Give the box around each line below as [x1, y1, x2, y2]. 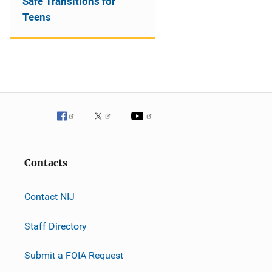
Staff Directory [24, 220, 87, 232]
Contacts [24, 157, 67, 169]
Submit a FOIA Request [24, 249, 123, 261]
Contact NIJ [24, 190, 75, 202]
